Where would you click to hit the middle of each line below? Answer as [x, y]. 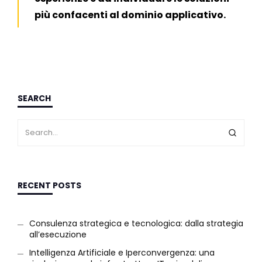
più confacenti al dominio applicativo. [130, 15]
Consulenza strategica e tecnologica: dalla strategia [136, 224]
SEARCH [34, 98]
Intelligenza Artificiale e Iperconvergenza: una [122, 253]
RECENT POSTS [49, 186]
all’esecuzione [58, 235]
